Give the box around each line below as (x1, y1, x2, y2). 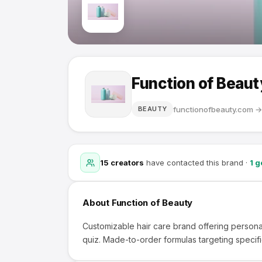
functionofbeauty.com (173, 104, 254, 114)
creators (109, 158, 144, 167)
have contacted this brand (144, 158, 243, 167)
